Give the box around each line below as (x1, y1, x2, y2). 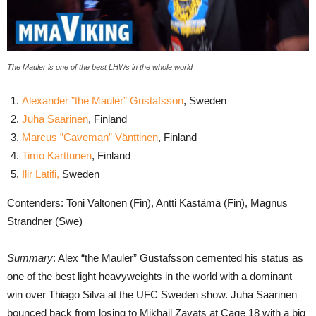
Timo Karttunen (22, 149, 92, 162)
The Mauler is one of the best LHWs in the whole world (7, 62, 193, 71)
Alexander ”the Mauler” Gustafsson (22, 94, 183, 107)
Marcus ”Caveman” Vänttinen (22, 130, 158, 143)
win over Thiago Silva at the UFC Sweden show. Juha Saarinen (7, 288, 297, 300)
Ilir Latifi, (22, 167, 62, 180)
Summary (7, 251, 53, 264)
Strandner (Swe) (7, 214, 83, 227)
